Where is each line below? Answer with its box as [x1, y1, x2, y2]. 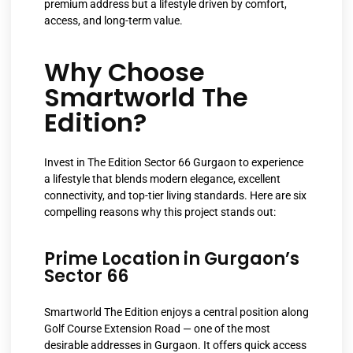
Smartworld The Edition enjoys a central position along [44, 306, 309, 319]
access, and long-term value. [44, 14, 183, 28]
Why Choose [44, 54, 205, 90]
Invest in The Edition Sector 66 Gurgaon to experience [44, 155, 303, 169]
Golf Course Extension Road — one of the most [44, 322, 270, 336]
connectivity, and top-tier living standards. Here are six [44, 188, 307, 202]
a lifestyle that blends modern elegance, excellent [44, 172, 281, 185]
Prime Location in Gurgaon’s [44, 247, 299, 272]
